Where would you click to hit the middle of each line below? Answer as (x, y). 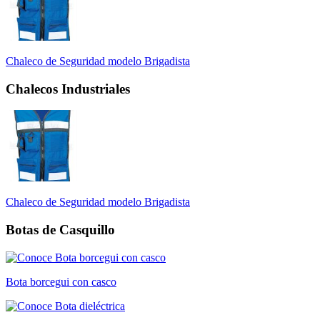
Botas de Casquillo (60, 229)
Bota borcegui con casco (61, 281)
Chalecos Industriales (68, 89)
